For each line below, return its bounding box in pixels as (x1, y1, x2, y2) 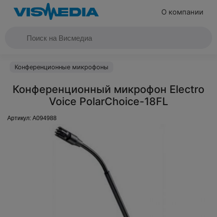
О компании (161, 8, 203, 16)
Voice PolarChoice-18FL (49, 95, 168, 108)
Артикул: (7, 115, 32, 122)
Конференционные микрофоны (15, 63, 108, 71)
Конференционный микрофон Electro (13, 83, 204, 95)
